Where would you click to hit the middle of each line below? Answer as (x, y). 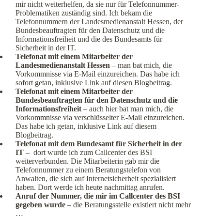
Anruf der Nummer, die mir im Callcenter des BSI (98, 196)
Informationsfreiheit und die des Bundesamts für (89, 39)
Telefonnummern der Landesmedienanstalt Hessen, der (99, 22)
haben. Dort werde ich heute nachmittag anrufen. (90, 187)
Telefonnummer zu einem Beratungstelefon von (88, 170)
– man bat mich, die (141, 65)
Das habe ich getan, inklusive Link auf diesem (86, 126)
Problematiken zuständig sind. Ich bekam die (84, 13)
